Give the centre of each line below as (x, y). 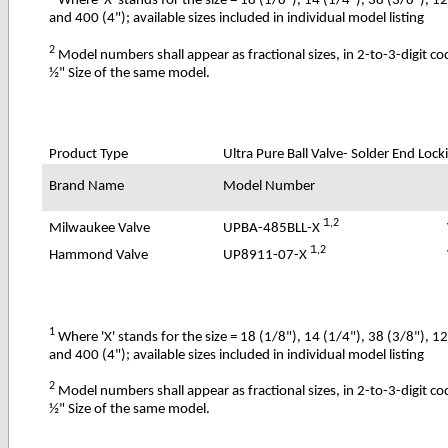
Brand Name (87, 186)
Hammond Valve (99, 255)
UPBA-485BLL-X (273, 228)
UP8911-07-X (267, 255)
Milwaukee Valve (100, 228)
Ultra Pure (254, 154)
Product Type (89, 154)
